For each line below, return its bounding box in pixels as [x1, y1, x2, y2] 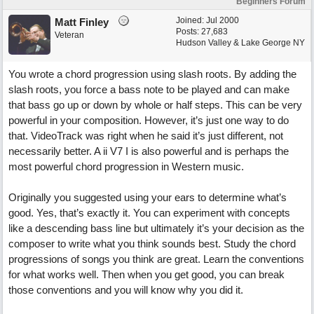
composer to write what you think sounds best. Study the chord [8, 238, 296, 250]
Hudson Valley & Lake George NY [176, 38, 305, 48]
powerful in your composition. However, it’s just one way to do [8, 114, 289, 126]
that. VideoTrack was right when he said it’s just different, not [8, 130, 283, 142]
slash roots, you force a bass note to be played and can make [8, 83, 289, 95]
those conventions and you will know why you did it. [8, 284, 243, 296]
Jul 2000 [206, 15, 239, 25]
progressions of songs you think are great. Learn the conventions [8, 253, 304, 265]
